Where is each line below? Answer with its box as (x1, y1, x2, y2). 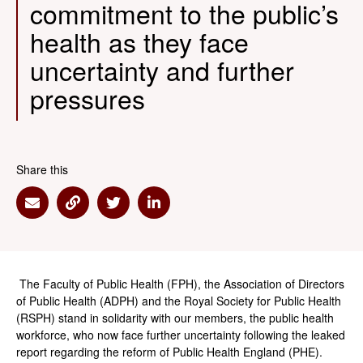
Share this (16, 161, 68, 177)
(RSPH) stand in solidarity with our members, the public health (16, 310, 334, 326)
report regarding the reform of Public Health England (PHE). (16, 344, 326, 360)
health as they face (30, 23, 249, 60)
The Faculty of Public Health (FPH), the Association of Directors (16, 275, 344, 292)
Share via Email (31, 201, 134, 223)
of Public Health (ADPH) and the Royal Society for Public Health (16, 293, 341, 309)
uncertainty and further (30, 51, 294, 88)
